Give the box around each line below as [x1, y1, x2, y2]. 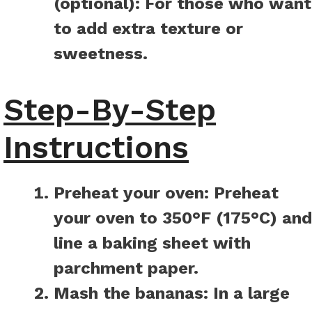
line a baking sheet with [54, 233, 251, 253]
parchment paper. [54, 258, 198, 279]
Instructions [3, 129, 189, 166]
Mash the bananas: [54, 283, 208, 304]
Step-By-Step [3, 91, 216, 129]
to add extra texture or [54, 19, 243, 39]
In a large [208, 283, 290, 304]
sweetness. [54, 44, 148, 64]
